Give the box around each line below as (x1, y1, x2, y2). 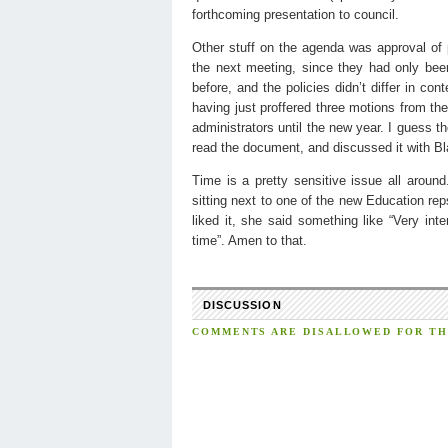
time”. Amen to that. (192, 232, 307, 248)
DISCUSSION (202, 299, 282, 312)
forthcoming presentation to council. (192, 6, 399, 22)
